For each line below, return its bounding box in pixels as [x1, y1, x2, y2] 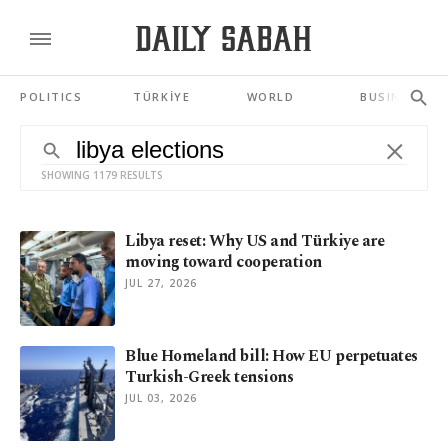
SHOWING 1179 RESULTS [41, 168, 163, 182]
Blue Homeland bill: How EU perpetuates [125, 344, 418, 368]
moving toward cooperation [125, 250, 323, 274]
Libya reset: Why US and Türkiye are [125, 229, 385, 253]
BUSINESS [360, 89, 426, 104]
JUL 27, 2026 [125, 276, 197, 290]
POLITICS [20, 89, 83, 104]
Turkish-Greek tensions [125, 365, 294, 389]
